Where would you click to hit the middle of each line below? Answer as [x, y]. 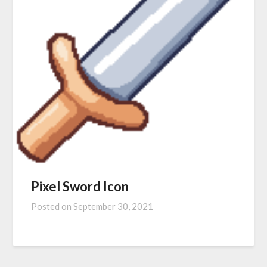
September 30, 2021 [114, 207]
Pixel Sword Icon [80, 187]
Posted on [52, 207]
